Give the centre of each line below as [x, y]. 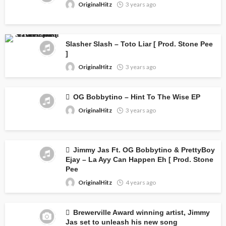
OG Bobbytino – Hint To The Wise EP [137, 97]
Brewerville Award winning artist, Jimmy [142, 213]
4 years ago [141, 182]
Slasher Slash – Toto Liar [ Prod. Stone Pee [139, 44]
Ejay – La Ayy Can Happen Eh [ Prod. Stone [139, 160]
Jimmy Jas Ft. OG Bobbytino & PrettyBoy [144, 150]
